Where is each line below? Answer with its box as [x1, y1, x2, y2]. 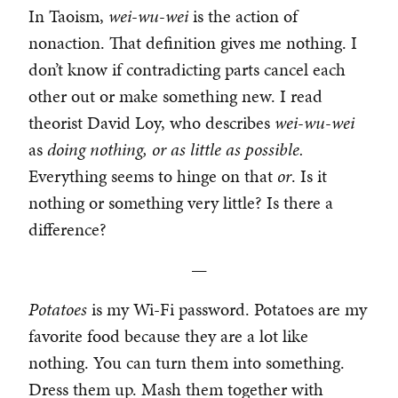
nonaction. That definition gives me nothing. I [28, 30, 357, 56]
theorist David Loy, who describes [28, 110, 275, 136]
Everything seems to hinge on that [28, 163, 277, 189]
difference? [28, 217, 107, 243]
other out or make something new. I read [28, 84, 322, 109]
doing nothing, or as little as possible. [47, 137, 304, 163]
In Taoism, [28, 4, 108, 29]
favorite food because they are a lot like [28, 323, 308, 349]
